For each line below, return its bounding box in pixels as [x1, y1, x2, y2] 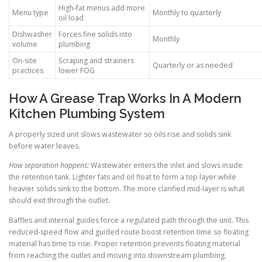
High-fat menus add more [58, 3, 145, 13]
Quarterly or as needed [153, 60, 233, 71]
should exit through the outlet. [9, 195, 110, 206]
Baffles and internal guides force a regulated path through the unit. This [9, 215, 249, 225]
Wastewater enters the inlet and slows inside [89, 160, 243, 171]
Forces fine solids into [58, 29, 132, 40]
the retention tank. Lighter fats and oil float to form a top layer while [9, 172, 236, 182]
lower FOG [58, 65, 95, 76]
